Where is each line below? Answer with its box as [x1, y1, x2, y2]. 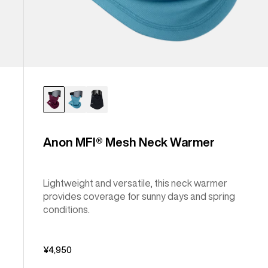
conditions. [43, 204, 90, 214]
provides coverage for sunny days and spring [43, 191, 236, 201]
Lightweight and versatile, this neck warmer [43, 178, 228, 188]
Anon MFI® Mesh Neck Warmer [43, 135, 215, 148]
